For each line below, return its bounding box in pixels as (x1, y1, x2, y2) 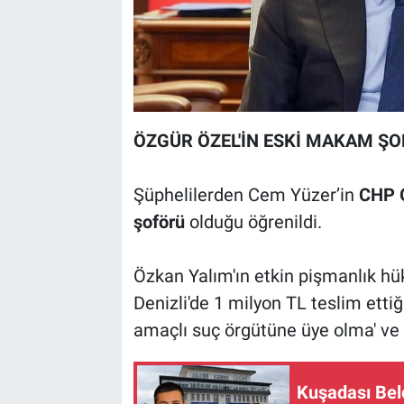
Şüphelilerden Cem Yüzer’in (133, 183, 359, 206)
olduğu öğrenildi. (184, 210, 322, 233)
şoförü (133, 210, 185, 233)
